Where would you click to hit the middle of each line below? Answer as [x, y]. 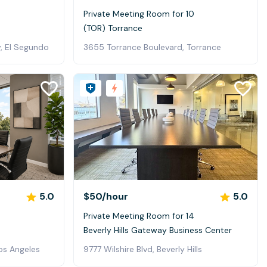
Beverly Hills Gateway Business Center [158, 230]
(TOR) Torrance [113, 28]
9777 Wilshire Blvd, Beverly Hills [143, 249]
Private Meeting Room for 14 [139, 216]
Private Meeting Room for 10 [139, 13]
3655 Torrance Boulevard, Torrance [152, 47]
